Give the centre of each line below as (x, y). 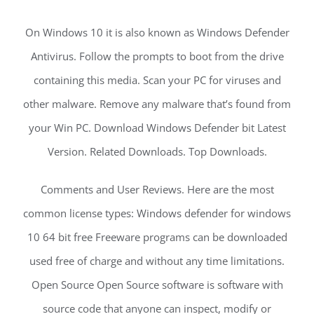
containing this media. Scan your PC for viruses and (157, 80)
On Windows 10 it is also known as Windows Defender (157, 33)
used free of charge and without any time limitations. (157, 261)
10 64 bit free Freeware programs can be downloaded (157, 237)
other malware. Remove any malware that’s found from (157, 104)
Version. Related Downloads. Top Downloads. (157, 152)
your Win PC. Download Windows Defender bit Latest (157, 128)
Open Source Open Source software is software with (157, 285)
